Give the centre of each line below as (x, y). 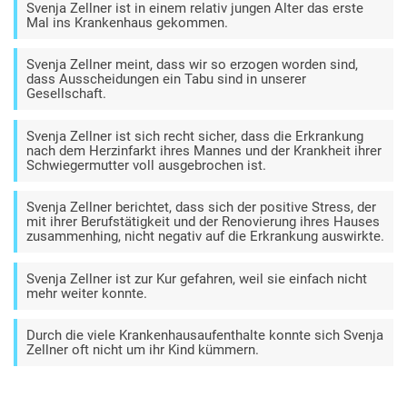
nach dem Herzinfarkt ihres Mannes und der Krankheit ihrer (204, 150)
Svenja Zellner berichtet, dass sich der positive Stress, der (201, 208)
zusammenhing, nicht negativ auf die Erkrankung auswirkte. (205, 237)
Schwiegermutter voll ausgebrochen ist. (146, 165)
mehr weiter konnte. (87, 293)
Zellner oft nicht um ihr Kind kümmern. (143, 350)
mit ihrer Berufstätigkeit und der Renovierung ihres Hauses (203, 222)
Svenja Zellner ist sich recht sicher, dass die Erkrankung (195, 136)
